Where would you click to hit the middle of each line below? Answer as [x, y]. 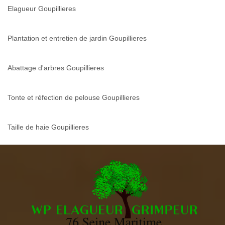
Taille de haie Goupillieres [48, 127]
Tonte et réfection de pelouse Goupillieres [74, 98]
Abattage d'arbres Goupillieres [56, 68]
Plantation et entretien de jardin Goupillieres [77, 38]
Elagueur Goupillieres [42, 9]
